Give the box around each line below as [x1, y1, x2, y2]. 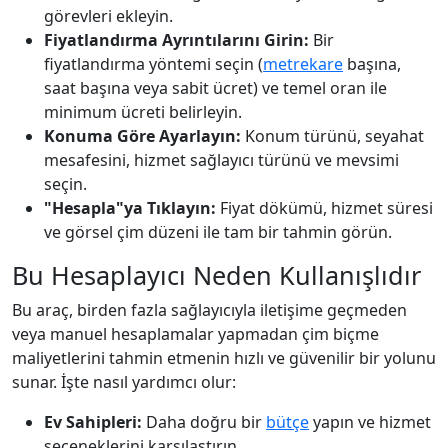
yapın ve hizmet [309, 411, 431, 433]
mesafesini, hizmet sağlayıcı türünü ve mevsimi [44, 149, 399, 171]
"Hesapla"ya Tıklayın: [44, 197, 216, 219]
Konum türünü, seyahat [241, 125, 424, 147]
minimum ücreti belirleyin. [44, 101, 242, 123]
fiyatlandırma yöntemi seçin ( [44, 53, 263, 75]
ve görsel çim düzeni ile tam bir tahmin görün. [44, 221, 392, 243]
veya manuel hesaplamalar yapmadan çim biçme [12, 323, 379, 345]
